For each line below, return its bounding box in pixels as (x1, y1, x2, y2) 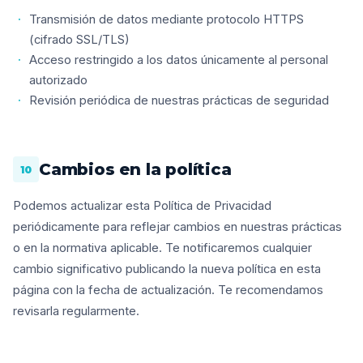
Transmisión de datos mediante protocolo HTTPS (29, 12, 304, 27)
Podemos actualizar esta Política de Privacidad (13, 199, 271, 213)
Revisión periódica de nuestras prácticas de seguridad (29, 93, 329, 108)
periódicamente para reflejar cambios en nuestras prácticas (13, 220, 342, 234)
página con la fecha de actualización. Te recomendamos (13, 283, 323, 297)
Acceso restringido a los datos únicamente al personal (29, 53, 328, 67)
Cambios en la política (39, 160, 232, 179)
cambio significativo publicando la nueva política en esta (13, 262, 321, 276)
